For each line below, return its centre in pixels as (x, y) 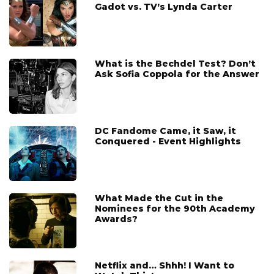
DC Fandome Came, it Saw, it (165, 131)
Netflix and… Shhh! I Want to (165, 265)
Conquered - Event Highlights (168, 141)
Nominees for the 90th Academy (175, 208)
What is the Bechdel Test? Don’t (175, 63)
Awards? (116, 219)
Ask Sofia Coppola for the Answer (177, 74)
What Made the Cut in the (159, 198)
